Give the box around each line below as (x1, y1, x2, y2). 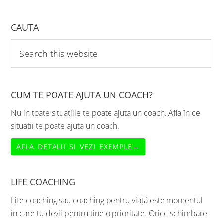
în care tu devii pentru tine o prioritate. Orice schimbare (11, 207, 208, 219)
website (10, 65, 39, 76)
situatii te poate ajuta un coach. (11, 120, 120, 131)
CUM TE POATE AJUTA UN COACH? (11, 88, 153, 101)
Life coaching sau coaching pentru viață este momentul (11, 194, 203, 206)
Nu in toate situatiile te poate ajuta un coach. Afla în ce (11, 107, 201, 118)
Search (10, 39, 35, 51)
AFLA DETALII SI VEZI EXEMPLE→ (69, 141, 140, 151)
